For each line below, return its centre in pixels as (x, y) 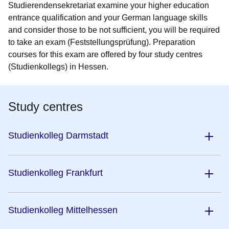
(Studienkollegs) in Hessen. (58, 67)
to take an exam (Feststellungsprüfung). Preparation (102, 42)
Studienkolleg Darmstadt (58, 136)
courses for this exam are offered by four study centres (105, 55)
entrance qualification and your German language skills (108, 18)
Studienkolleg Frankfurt (55, 173)
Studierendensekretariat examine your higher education (109, 6)
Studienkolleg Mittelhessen (63, 210)
